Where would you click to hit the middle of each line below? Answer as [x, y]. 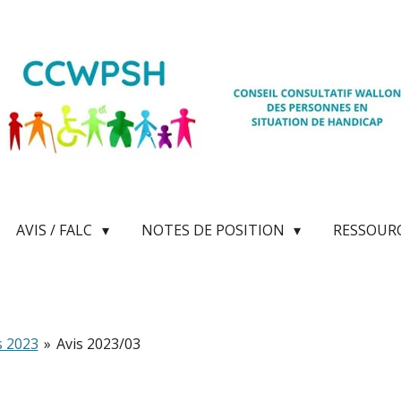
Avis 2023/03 [99, 343]
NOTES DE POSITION [214, 230]
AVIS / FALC [56, 230]
